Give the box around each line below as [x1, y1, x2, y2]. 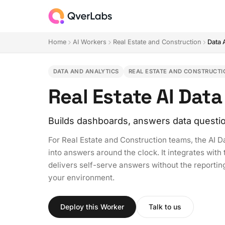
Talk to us [149, 202, 181, 211]
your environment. [48, 172, 115, 182]
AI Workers [72, 38, 106, 46]
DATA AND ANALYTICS [53, 67, 119, 75]
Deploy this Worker [60, 202, 124, 211]
